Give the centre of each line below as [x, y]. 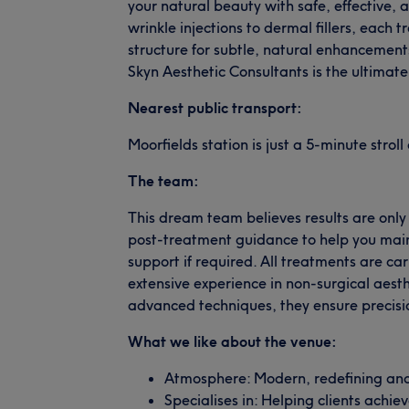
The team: [163, 180]
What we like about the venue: [232, 341]
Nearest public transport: [215, 107]
